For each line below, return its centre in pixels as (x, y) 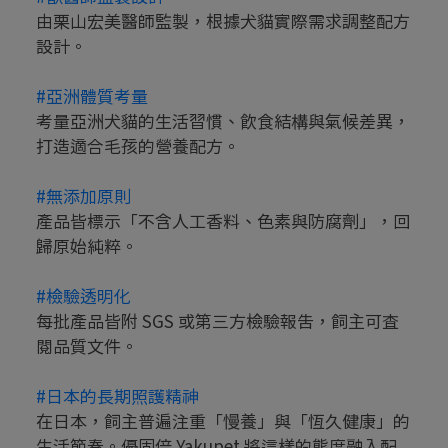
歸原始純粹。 (87, 246)
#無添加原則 (83, 196)
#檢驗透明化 (83, 296)
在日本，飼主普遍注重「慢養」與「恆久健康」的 (223, 421)
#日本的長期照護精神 (117, 396)
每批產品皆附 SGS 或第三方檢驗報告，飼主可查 (217, 321)
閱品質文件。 (87, 346)
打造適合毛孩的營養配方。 (138, 146)
